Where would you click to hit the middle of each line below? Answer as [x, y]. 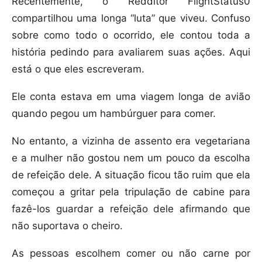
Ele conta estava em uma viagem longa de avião [131, 97]
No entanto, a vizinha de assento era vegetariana [131, 141]
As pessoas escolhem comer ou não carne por [131, 254]
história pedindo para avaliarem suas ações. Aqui [131, 52]
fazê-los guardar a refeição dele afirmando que [131, 209]
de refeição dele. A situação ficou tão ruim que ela [131, 175]
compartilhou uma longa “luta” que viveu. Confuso [131, 18]
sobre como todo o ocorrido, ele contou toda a [131, 35]
